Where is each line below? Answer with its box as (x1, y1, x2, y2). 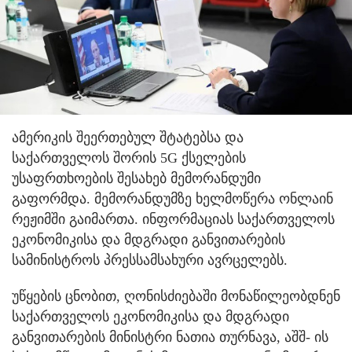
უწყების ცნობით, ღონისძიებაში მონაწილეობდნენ (12, 288, 340, 304)
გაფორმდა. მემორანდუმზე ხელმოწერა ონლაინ (12, 190, 333, 207)
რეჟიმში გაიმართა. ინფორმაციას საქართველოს (12, 211, 335, 227)
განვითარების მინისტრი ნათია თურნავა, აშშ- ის (12, 328, 328, 345)
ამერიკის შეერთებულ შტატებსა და (12, 129, 244, 145)
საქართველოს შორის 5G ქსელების (12, 149, 246, 166)
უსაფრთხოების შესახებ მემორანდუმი (12, 170, 261, 186)
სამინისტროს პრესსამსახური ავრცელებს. (12, 251, 288, 268)
